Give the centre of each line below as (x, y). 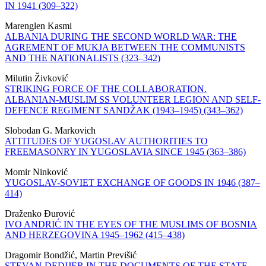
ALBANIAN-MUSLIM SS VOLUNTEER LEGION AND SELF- (133, 100)
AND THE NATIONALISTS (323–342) (83, 58)
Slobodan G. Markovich (50, 131)
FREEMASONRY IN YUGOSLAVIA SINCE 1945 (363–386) (125, 152)
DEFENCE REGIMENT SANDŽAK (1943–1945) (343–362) (124, 110)
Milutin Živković (37, 78)
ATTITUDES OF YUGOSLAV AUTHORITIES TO (106, 141)
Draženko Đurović (40, 214)
